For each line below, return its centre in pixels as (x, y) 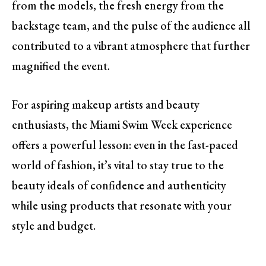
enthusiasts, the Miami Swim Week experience (122, 125)
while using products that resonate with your (122, 206)
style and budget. (54, 226)
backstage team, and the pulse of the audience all (131, 26)
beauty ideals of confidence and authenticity (119, 186)
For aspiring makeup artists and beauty (106, 105)
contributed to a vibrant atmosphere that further (131, 46)
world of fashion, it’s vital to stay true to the (118, 165)
